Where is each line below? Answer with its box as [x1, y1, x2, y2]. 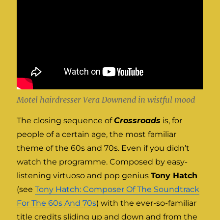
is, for [161, 116, 183, 126]
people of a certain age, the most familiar [17, 130, 177, 139]
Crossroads [114, 116, 161, 126]
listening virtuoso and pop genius [17, 171, 151, 181]
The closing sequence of [17, 116, 114, 126]
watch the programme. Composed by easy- [17, 157, 188, 167]
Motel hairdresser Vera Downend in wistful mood [17, 95, 195, 105]
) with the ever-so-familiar [96, 198, 197, 208]
